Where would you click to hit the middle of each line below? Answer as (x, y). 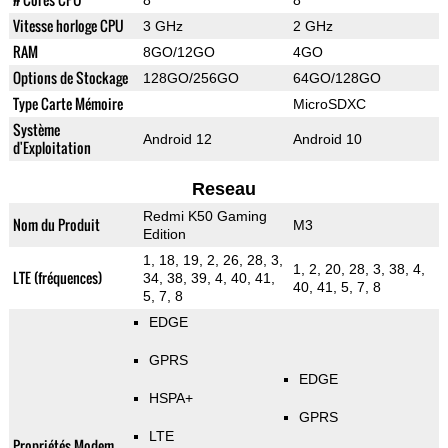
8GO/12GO (178, 52)
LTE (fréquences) (57, 278)
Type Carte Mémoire (67, 104)
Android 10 (327, 139)
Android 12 (177, 139)
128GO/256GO (190, 78)
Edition (164, 234)
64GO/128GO (336, 78)
